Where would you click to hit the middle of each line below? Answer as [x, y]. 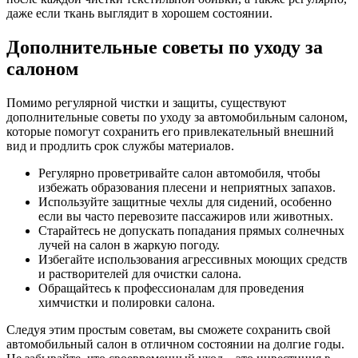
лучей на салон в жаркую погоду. [129, 245]
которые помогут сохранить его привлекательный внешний [170, 131]
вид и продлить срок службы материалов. [120, 145]
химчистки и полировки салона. [127, 302]
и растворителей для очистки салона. [140, 273]
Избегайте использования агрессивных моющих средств [193, 259]
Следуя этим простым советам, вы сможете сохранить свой [169, 329]
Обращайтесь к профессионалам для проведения [171, 288]
